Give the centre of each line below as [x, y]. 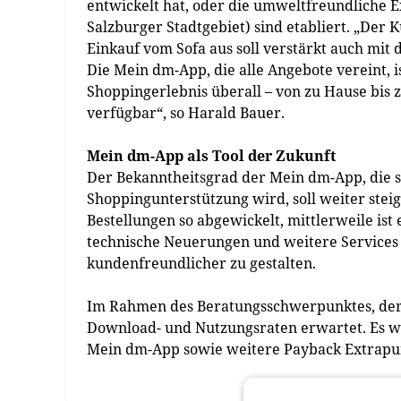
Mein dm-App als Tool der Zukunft [211, 156]
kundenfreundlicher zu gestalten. [201, 263]
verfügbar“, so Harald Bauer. [186, 113]
